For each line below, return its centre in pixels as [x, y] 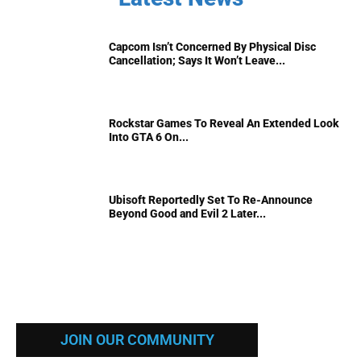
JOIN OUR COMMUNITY [137, 339]
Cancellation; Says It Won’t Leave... [197, 60]
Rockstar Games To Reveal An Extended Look [224, 123]
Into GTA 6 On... [149, 137]
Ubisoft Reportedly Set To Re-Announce [211, 199]
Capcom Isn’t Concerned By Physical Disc [212, 46]
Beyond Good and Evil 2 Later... [187, 213]
